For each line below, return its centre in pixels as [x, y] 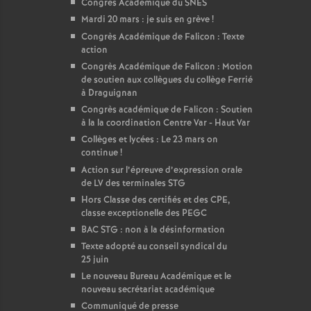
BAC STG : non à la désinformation [153, 230]
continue [100, 153]
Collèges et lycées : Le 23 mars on [150, 140]
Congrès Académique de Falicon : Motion [167, 67]
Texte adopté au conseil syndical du [154, 247]
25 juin [95, 260]
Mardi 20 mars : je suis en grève [145, 20]
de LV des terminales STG [133, 184]
